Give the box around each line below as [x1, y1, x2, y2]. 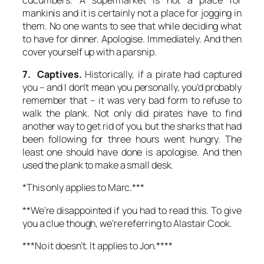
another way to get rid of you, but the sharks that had [22, 120, 242, 133]
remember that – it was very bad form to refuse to [22, 94, 242, 107]
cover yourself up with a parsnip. [22, 45, 157, 58]
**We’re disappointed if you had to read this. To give [22, 203, 242, 217]
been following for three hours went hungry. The [22, 133, 242, 146]
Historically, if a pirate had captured [81, 68, 242, 81]
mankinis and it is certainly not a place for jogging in [22, 6, 242, 19]
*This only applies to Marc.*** [22, 181, 144, 194]
